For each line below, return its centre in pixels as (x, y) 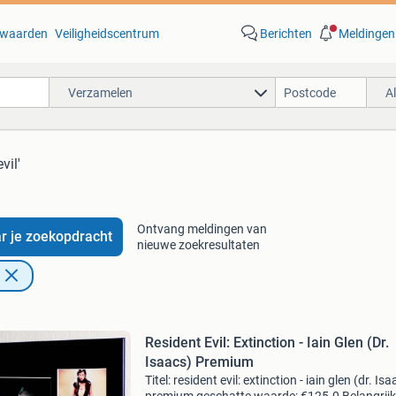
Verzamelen (100, 92)
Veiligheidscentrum (107, 34)
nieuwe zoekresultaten (198, 245)
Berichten (286, 34)
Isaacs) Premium (199, 362)
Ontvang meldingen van (202, 229)
